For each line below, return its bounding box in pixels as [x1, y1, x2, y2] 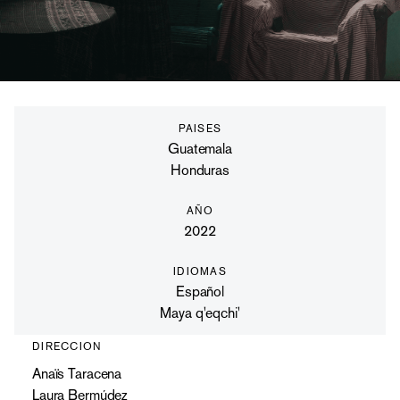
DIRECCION [32, 340, 103, 353]
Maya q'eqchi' [160, 304, 240, 321]
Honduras [171, 162, 229, 179]
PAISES [178, 122, 222, 135]
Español [175, 283, 225, 300]
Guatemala [168, 140, 232, 157]
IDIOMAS [173, 265, 227, 278]
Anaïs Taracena [32, 365, 122, 382]
